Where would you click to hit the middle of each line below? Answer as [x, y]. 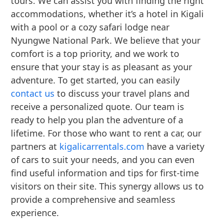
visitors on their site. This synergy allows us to [108, 186]
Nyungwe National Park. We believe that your [106, 40]
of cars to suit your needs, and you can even [103, 160]
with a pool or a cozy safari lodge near [90, 27]
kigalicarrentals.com [102, 146]
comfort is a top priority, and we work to [95, 54]
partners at [35, 146]
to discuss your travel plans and [122, 93]
